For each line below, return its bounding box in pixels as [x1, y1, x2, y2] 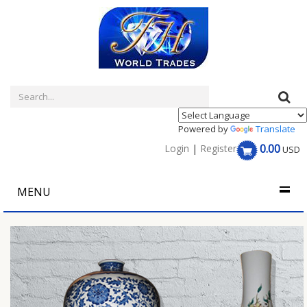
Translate [256, 123, 295, 135]
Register [200, 142, 236, 155]
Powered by [178, 123, 230, 135]
